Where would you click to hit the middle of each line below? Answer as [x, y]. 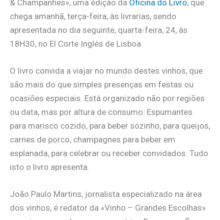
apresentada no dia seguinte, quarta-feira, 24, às [99, 30]
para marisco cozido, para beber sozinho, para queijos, [110, 125]
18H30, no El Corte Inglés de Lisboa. [76, 43]
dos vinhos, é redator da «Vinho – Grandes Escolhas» [108, 208]
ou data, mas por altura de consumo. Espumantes [101, 112]
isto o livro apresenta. [50, 167]
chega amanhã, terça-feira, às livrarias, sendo [93, 16]
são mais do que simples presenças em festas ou [102, 84]
